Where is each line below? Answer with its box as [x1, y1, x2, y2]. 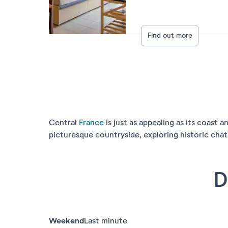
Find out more [148, 31, 193, 40]
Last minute [84, 216, 127, 226]
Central [49, 118, 79, 128]
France [79, 118, 104, 128]
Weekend [49, 216, 84, 226]
